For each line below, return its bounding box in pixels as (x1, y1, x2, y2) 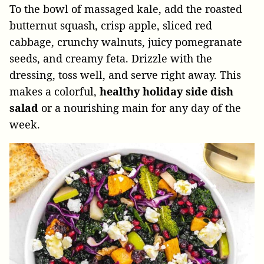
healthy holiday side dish (100, 84, 233, 99)
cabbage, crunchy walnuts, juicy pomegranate (9, 35, 242, 49)
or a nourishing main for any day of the (38, 101, 241, 115)
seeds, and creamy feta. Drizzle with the (9, 51, 212, 66)
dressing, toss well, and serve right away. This (9, 68, 241, 82)
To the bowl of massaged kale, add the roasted (9, 2, 242, 16)
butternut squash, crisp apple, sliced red (9, 18, 212, 33)
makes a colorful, (9, 84, 100, 99)
